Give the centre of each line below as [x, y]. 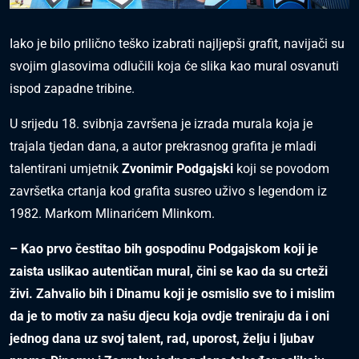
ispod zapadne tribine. [72, 89]
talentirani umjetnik [66, 169]
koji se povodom [281, 169]
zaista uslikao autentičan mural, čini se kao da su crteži [169, 272]
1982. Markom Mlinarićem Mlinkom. [112, 214]
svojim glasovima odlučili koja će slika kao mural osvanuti [174, 67]
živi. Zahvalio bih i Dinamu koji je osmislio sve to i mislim [172, 294]
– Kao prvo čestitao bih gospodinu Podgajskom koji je [164, 249]
